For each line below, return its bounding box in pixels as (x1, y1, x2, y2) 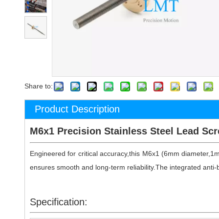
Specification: (30, 197, 88, 207)
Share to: (24, 82, 53, 90)
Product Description (35, 104, 120, 114)
